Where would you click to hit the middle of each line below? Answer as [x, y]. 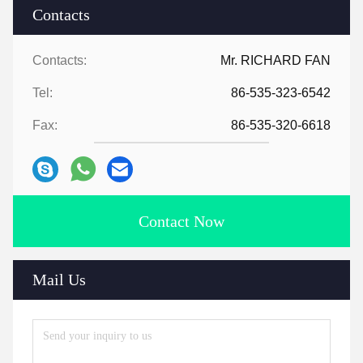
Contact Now [181, 221]
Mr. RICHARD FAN [275, 60]
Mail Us [59, 279]
